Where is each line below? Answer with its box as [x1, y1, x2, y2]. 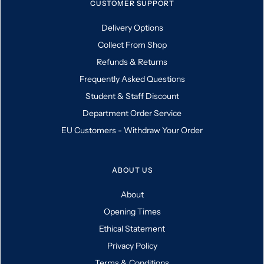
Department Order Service [82, 108, 181, 119]
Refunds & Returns [97, 57, 167, 68]
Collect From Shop [97, 39, 167, 51]
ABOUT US [111, 166, 153, 175]
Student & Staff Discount [85, 91, 179, 102]
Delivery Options [101, 22, 163, 34]
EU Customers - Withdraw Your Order [61, 125, 203, 136]
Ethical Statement [99, 223, 165, 235]
